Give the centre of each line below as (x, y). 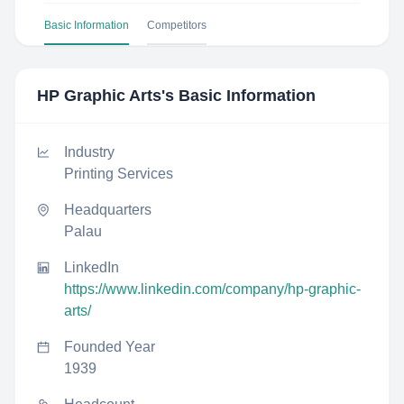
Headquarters (108, 210)
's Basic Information (239, 96)
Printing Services (119, 174)
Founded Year (110, 347)
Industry (89, 152)
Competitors (177, 25)
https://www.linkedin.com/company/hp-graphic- (212, 289)
